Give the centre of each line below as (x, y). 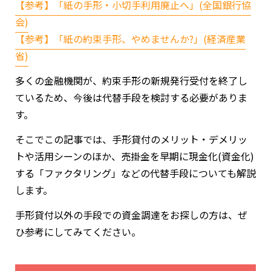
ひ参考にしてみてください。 (78, 231)
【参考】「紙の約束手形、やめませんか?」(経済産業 (130, 38)
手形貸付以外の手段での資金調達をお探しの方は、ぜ (131, 214)
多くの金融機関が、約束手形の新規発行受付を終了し (131, 80)
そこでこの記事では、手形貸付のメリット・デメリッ (131, 139)
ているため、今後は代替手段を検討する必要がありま (131, 97)
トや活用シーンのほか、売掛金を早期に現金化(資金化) (135, 156)
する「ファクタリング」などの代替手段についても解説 (135, 173)
